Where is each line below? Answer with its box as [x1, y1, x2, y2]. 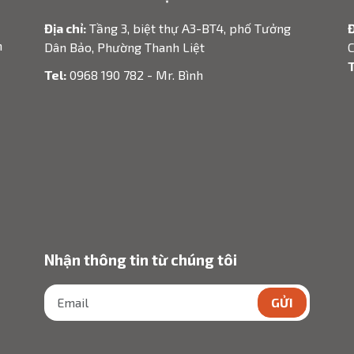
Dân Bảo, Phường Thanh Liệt [43, 40, 205, 55]
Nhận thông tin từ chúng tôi [43, 250, 237, 269]
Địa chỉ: [43, 21, 86, 36]
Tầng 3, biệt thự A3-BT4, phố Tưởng [85, 21, 291, 36]
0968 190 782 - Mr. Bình [66, 67, 203, 83]
